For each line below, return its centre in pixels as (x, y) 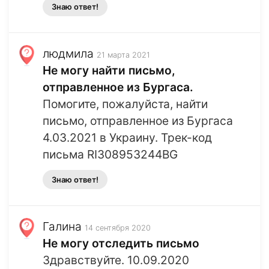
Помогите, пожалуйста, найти (125, 104)
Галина (62, 227)
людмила (68, 54)
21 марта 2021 (123, 55)
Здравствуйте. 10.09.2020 (116, 260)
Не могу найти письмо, (109, 71)
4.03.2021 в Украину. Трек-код (127, 138)
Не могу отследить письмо (121, 243)
